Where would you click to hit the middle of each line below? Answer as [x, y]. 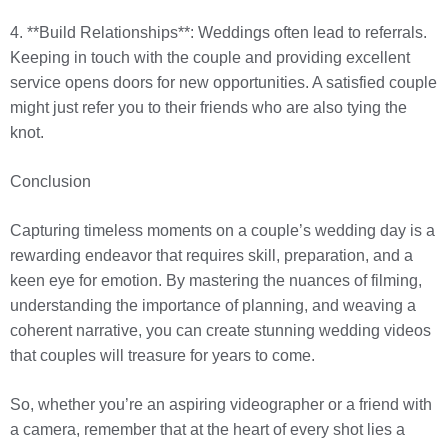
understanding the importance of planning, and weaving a [213, 306]
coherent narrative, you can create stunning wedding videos [220, 331]
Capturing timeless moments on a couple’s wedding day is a [222, 231]
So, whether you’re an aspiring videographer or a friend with [221, 405]
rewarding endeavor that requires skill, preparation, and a [211, 256]
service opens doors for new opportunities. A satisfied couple [223, 83]
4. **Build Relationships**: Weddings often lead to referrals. [218, 33]
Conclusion [50, 182]
